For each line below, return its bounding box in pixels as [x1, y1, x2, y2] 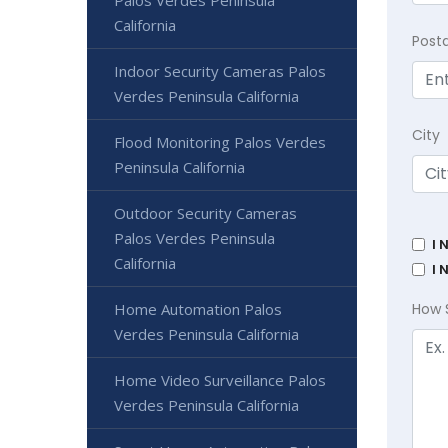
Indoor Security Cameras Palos [114, 60, 326, 81]
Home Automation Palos [114, 298, 282, 319]
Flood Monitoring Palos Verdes [114, 131, 326, 152]
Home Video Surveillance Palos [114, 369, 326, 390]
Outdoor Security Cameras [114, 202, 297, 223]
